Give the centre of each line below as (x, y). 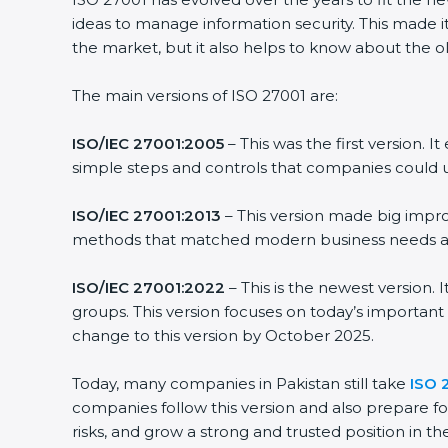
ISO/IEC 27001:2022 (148, 287)
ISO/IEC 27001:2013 (146, 215)
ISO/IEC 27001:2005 (148, 143)
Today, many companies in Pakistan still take (241, 383)
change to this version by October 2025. (223, 335)
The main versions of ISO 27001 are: (205, 95)
